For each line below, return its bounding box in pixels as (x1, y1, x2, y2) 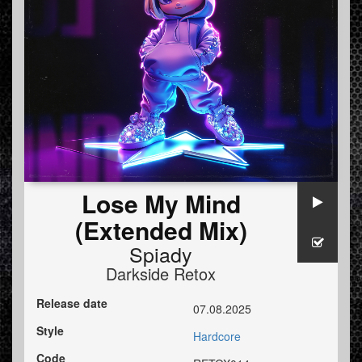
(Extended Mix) (74, 213, 247, 248)
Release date (36, 295, 107, 312)
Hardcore (193, 328, 241, 345)
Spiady (129, 239, 192, 269)
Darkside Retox (106, 262, 216, 286)
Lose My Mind (81, 186, 241, 221)
